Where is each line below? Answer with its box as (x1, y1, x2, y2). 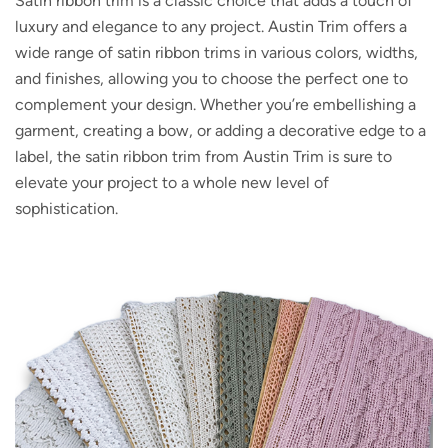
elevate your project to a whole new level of (15, 173, 329, 193)
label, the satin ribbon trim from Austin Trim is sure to (15, 147, 392, 167)
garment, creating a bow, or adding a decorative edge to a (15, 121, 426, 141)
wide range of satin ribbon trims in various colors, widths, (15, 43, 418, 63)
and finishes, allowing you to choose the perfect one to (15, 69, 408, 89)
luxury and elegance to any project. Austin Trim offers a (15, 17, 407, 37)
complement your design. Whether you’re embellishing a (15, 95, 416, 115)
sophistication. (15, 199, 118, 219)
